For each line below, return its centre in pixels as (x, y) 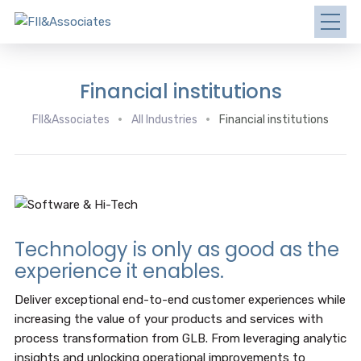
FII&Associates (71, 120)
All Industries (164, 120)
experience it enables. (119, 271)
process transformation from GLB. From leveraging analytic (180, 338)
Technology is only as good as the (176, 249)
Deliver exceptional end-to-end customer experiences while (180, 300)
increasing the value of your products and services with (168, 319)
